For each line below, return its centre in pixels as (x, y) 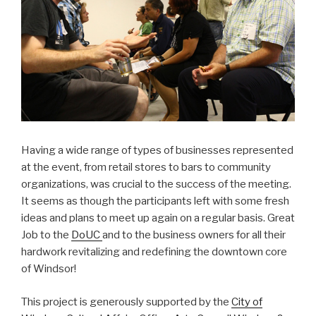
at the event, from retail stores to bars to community (146, 168)
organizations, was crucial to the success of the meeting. (156, 184)
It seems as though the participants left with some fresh (155, 201)
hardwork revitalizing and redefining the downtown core (154, 252)
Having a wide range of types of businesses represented (157, 151)
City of (247, 302)
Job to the (46, 235)
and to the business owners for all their (194, 235)
